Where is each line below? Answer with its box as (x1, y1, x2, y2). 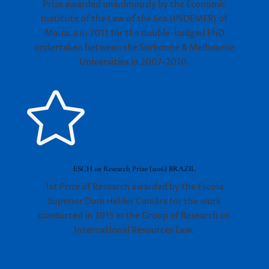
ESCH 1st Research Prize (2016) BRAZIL (73, 164, 196, 174)
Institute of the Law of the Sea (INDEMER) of (41, 13, 228, 25)
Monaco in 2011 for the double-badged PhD (44, 28, 225, 40)
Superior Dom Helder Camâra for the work (47, 196, 222, 208)
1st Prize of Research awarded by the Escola (45, 181, 224, 193)
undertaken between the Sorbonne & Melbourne (34, 42, 235, 54)
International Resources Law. (74, 225, 195, 237)
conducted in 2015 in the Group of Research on (38, 210, 231, 222)
